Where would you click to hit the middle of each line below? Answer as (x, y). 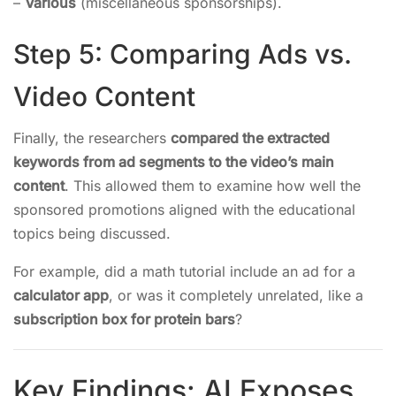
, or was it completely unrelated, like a (236, 295)
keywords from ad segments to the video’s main (174, 162)
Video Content (104, 96)
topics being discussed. (92, 233)
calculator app (61, 295)
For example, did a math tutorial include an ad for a (184, 271)
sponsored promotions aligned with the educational (184, 209)
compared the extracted (250, 138)
